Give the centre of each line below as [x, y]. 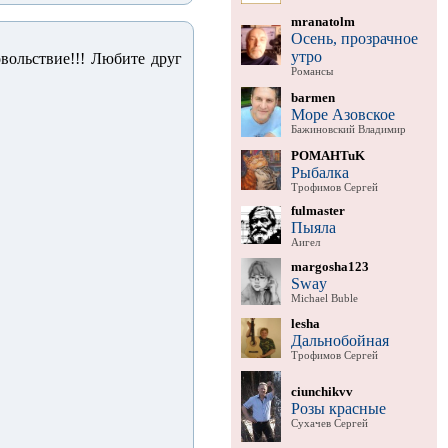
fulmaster [317, 210]
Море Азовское [342, 114]
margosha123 [329, 266]
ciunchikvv [321, 391]
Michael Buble [324, 298]
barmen [312, 97]
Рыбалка [319, 172]
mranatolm [322, 21]
